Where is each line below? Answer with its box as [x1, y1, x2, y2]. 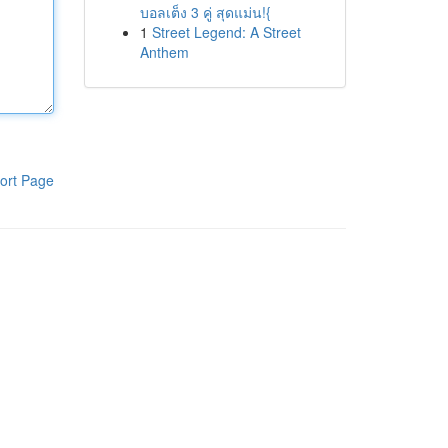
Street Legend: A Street [151, 22, 301, 42]
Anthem [139, 42, 189, 62]
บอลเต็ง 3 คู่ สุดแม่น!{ [139, 2, 271, 22]
